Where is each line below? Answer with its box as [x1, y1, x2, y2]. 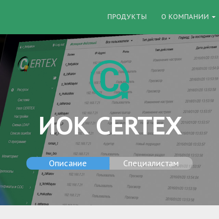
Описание [49, 158, 87, 168]
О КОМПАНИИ [161, 12, 211, 21]
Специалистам [123, 158, 179, 168]
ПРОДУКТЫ [107, 12, 147, 21]
